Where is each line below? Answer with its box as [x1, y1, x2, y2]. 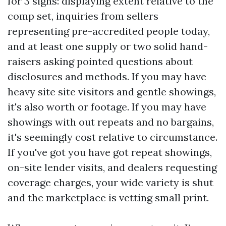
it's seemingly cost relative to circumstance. [8, 131, 217, 143]
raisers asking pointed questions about [8, 55, 193, 68]
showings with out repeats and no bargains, [8, 116, 214, 128]
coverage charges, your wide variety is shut [8, 176, 213, 189]
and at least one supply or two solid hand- [8, 40, 208, 52]
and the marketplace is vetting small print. [8, 191, 209, 204]
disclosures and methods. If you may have [8, 70, 206, 83]
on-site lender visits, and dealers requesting [8, 161, 217, 174]
